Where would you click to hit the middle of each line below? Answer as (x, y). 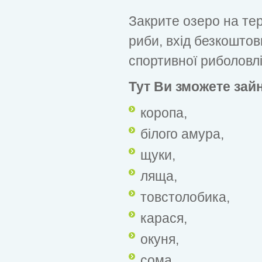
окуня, (160, 239)
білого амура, (182, 134)
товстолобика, (185, 197)
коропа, (164, 113)
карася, (164, 218)
